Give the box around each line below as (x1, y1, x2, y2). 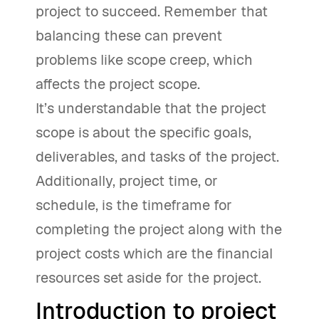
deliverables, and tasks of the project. (36, 147, 279, 166)
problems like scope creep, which (36, 51, 253, 69)
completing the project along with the (36, 220, 282, 239)
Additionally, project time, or (36, 172, 218, 190)
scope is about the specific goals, (36, 123, 251, 142)
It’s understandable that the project (36, 99, 266, 117)
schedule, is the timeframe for (36, 196, 232, 214)
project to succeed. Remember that (36, 2, 268, 21)
